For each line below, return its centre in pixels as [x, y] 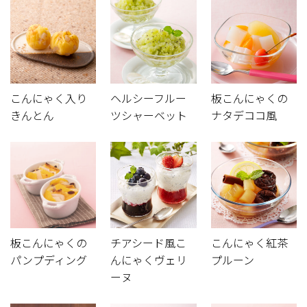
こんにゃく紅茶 [249, 243]
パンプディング [49, 260]
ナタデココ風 [244, 116]
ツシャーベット [149, 116]
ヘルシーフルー [149, 99]
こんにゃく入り [49, 99]
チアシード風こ [149, 243]
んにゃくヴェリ [149, 260]
